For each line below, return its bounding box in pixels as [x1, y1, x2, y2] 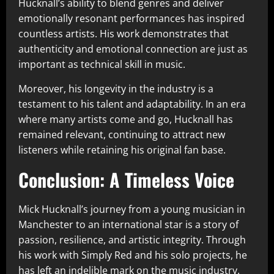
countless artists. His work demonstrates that [18, 27, 229, 41]
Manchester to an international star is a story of [18, 218, 239, 232]
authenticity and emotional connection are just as [18, 42, 248, 56]
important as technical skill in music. [18, 57, 185, 72]
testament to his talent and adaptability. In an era [18, 97, 246, 111]
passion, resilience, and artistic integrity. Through [18, 233, 246, 247]
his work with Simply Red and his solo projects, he [18, 248, 247, 262]
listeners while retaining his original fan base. [18, 143, 226, 157]
